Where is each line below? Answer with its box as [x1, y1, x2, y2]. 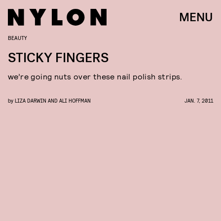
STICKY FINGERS [8, 49, 109, 67]
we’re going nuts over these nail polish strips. [8, 72, 183, 81]
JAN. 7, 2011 [184, 97, 213, 104]
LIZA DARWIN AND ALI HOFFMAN [15, 97, 91, 104]
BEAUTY [8, 34, 27, 41]
